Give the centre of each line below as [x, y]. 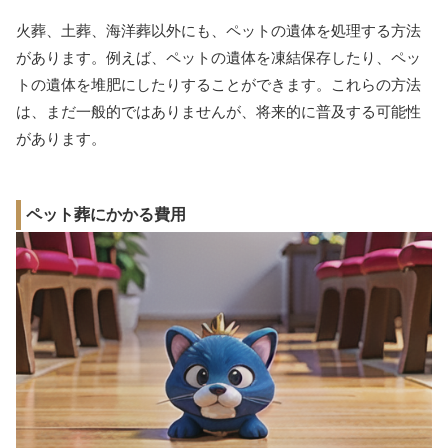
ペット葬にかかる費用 [106, 214]
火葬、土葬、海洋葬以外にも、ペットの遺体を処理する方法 [218, 30]
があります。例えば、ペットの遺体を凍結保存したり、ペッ [218, 57]
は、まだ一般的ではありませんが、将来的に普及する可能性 [218, 111]
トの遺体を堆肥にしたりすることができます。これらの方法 [218, 84]
